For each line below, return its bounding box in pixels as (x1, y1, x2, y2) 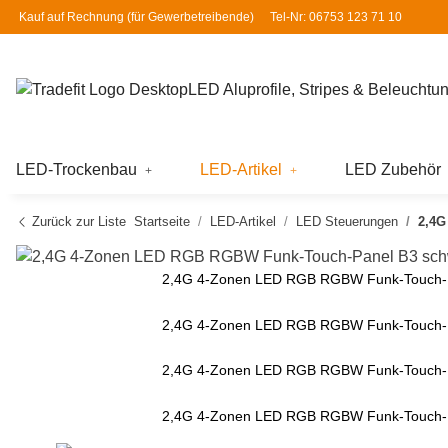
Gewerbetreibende (148, 10, 250, 24)
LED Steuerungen (296, 213, 398, 229)
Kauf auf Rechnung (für (16, 10, 148, 24)
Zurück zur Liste (28, 213, 126, 229)
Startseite (134, 213, 190, 229)
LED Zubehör (345, 161, 441, 178)
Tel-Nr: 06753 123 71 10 (270, 10, 402, 24)
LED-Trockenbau (16, 161, 137, 178)
